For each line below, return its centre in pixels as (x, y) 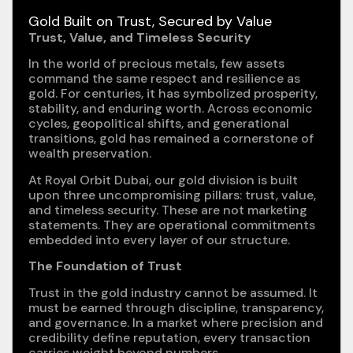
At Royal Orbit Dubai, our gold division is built (163, 180)
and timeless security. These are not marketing (168, 210)
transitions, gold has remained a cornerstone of (171, 139)
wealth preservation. (90, 154)
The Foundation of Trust (105, 266)
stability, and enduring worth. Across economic (171, 109)
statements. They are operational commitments (172, 225)
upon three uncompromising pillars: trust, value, (172, 195)
